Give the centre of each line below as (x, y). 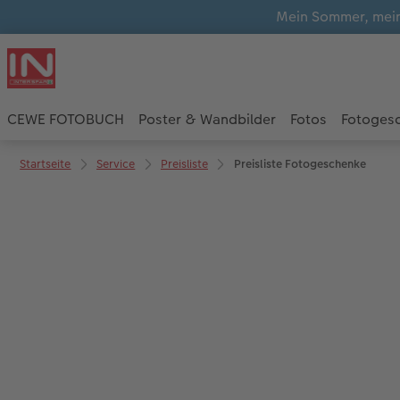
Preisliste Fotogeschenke (300, 163)
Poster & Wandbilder (207, 120)
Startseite (46, 163)
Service (116, 163)
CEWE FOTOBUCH (66, 120)
